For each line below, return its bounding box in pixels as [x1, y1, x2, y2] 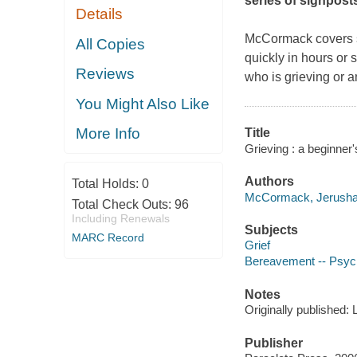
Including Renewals [71, 211, 170, 225]
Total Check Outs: [71, 197, 175, 211]
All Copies [76, 35, 146, 53]
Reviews [76, 65, 135, 83]
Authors [244, 175, 294, 189]
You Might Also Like [76, 95, 210, 112]
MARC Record [71, 230, 144, 244]
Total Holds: [71, 176, 142, 190]
